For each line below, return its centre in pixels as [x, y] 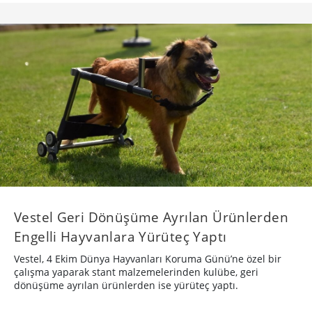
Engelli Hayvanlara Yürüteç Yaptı [120, 236]
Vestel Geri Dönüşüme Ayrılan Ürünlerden [151, 217]
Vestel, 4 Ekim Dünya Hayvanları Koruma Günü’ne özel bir [148, 258]
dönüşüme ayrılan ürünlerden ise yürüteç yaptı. [126, 285]
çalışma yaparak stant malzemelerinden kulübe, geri [136, 272]
